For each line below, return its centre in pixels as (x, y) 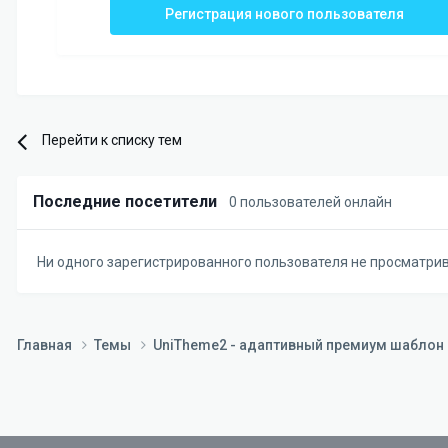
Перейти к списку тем (112, 140)
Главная (46, 344)
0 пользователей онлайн (310, 202)
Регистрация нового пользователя (285, 14)
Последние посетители (131, 202)
